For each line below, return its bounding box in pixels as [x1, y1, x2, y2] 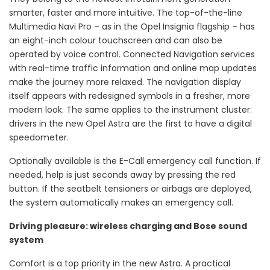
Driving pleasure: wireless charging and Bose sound [9, 220, 247, 233]
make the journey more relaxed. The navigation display [9, 76, 241, 89]
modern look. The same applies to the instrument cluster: [9, 104, 252, 116]
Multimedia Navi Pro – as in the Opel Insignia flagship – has [9, 20, 255, 33]
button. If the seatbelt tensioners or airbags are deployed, [9, 183, 252, 195]
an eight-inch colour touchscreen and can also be [9, 34, 222, 47]
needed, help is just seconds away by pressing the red [9, 169, 236, 181]
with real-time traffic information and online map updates [9, 62, 257, 75]
